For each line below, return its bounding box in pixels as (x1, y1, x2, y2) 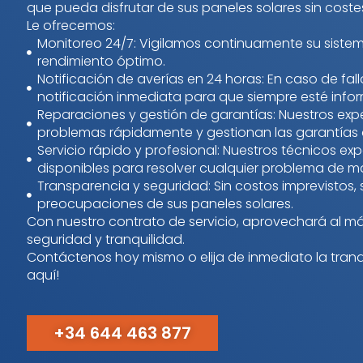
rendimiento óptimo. (36, 52, 165, 70)
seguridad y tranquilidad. (27, 230, 185, 249)
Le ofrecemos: (27, 16, 115, 35)
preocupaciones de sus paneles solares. (36, 194, 293, 213)
